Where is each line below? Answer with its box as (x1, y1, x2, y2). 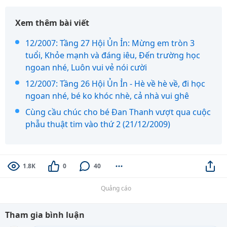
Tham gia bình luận (5, 209, 85, 220)
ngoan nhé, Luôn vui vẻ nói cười (25, 62, 147, 73)
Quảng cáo (101, 184, 131, 193)
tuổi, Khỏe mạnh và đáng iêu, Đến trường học (25, 50, 200, 61)
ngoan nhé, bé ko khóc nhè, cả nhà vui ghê (25, 90, 189, 101)
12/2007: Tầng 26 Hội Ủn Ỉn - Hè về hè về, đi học (25, 78, 205, 89)
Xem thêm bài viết (15, 17, 89, 28)
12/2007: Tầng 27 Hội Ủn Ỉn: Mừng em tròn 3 (25, 37, 195, 49)
